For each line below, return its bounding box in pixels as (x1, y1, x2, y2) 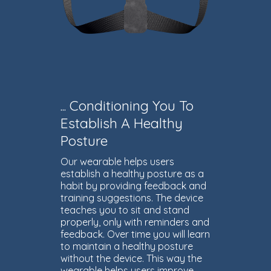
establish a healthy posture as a (60, 167, 204, 180)
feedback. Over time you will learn (60, 227, 210, 240)
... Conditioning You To (60, 96, 194, 114)
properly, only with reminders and (60, 215, 209, 228)
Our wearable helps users (60, 155, 174, 168)
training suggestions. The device (60, 191, 203, 204)
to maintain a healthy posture (60, 240, 193, 252)
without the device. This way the (60, 252, 202, 264)
